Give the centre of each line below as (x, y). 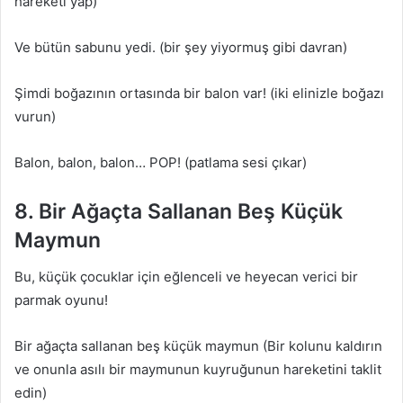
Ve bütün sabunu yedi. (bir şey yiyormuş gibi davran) (181, 47)
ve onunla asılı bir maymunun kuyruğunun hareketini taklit (198, 369)
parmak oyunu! (61, 300)
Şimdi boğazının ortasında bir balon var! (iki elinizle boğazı (199, 93)
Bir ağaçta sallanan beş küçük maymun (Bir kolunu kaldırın (198, 345)
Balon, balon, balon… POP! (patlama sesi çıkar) (161, 162)
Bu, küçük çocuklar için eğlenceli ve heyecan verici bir (186, 276)
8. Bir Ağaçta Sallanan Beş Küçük (179, 211)
